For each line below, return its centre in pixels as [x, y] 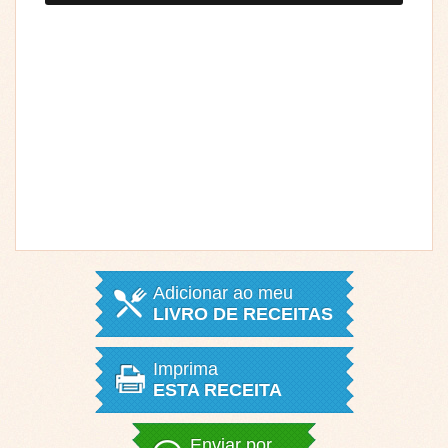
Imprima [185, 368]
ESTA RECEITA [217, 389]
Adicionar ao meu [222, 292]
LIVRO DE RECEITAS [242, 313]
